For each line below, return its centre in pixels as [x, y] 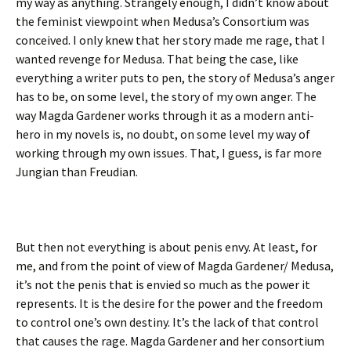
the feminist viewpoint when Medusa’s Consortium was [163, 21]
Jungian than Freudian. [77, 172]
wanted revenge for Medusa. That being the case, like [157, 59]
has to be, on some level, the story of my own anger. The [166, 96]
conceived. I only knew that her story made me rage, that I [170, 40]
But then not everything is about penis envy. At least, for [166, 247]
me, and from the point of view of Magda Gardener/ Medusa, [175, 266]
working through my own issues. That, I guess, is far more [169, 153]
